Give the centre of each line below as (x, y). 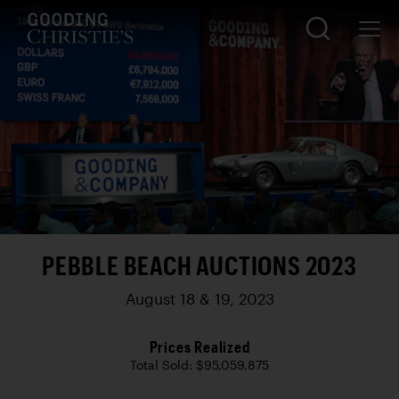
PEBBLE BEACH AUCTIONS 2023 (199, 265)
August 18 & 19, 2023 (199, 299)
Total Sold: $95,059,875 (199, 365)
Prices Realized (199, 346)
